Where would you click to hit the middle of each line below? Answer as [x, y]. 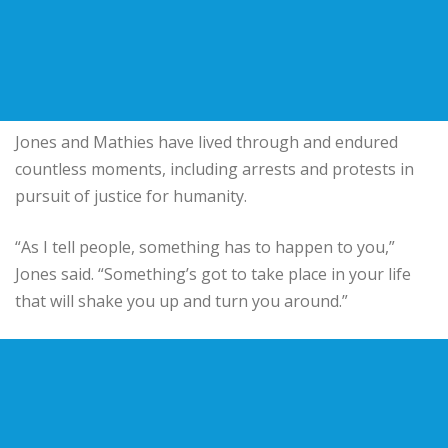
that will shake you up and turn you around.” [181, 300]
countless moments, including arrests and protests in [214, 168]
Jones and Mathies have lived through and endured [206, 141]
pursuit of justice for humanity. [131, 195]
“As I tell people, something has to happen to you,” [205, 246]
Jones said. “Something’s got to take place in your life [213, 273]
